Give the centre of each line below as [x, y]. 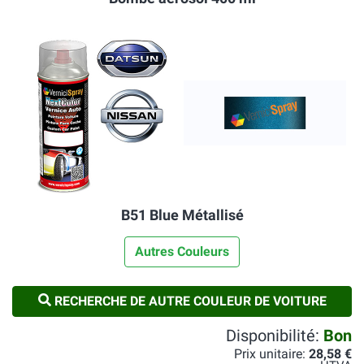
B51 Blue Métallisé [182, 215]
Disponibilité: [275, 336]
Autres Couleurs [182, 251]
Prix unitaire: [271, 354]
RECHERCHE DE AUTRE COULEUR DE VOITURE [188, 301]
